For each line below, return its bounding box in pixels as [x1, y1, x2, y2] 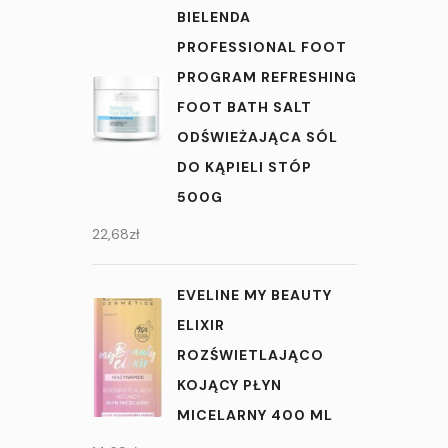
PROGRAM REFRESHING [176, 68, 357, 87]
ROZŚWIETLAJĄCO [176, 346, 324, 365]
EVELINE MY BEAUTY [176, 286, 332, 305]
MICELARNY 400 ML [176, 406, 333, 425]
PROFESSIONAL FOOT [176, 38, 347, 57]
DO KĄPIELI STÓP [176, 158, 312, 177]
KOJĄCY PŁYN [176, 376, 282, 395]
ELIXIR [176, 316, 225, 335]
